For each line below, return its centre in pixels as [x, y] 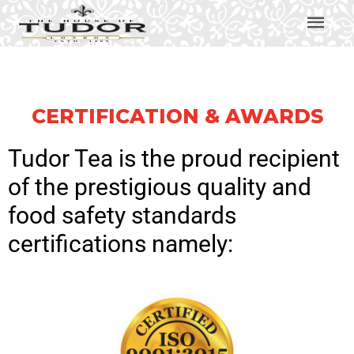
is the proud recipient [226, 158]
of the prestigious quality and [160, 186]
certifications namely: [121, 243]
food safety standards [122, 215]
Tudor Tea [60, 158]
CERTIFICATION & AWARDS [177, 116]
